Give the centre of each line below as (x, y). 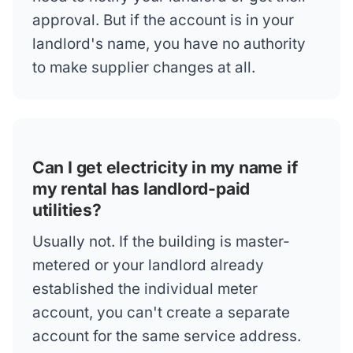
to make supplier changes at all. (143, 68)
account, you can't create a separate (161, 313)
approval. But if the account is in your (163, 20)
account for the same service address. (166, 336)
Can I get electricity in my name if (165, 168)
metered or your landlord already (148, 266)
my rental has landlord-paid (141, 189)
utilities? (67, 210)
